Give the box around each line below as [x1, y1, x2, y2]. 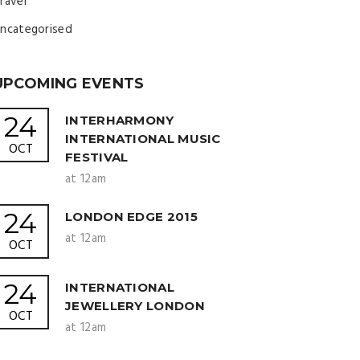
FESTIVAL [65, 149, 129, 165]
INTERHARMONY [65, 112, 174, 128]
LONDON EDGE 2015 [65, 209, 198, 224]
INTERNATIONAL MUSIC [65, 131, 221, 146]
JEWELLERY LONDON [65, 298, 205, 313]
